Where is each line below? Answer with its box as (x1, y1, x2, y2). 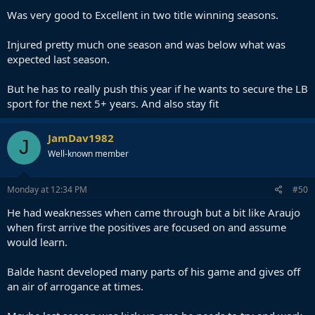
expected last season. (7, 51, 110, 66)
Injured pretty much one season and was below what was (7, 37, 285, 51)
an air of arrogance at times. (7, 279, 143, 293)
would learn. (7, 235, 67, 249)
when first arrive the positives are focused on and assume (7, 220, 286, 234)
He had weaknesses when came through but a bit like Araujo (7, 205, 300, 219)
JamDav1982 (48, 130, 114, 145)
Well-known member (48, 147, 129, 160)
